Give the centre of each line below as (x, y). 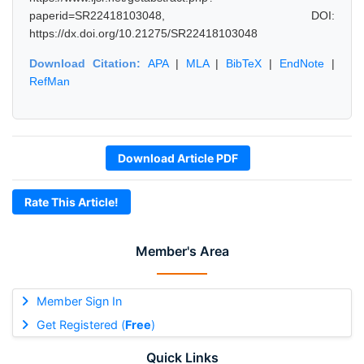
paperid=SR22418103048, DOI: (182, 15)
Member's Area (182, 251)
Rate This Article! (71, 202)
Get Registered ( (80, 325)
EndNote (302, 63)
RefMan (50, 81)
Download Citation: (89, 63)
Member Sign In (79, 301)
